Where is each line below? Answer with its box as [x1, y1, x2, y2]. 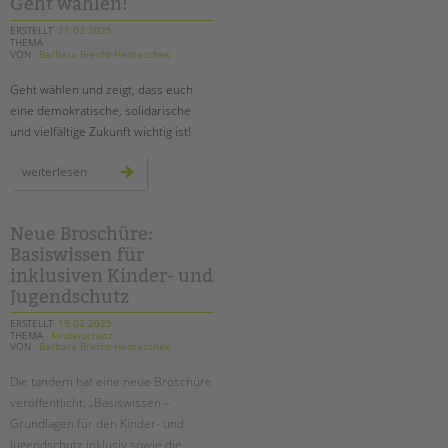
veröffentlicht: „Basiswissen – [10, 394, 170, 412]
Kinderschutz [47, 327, 113, 342]
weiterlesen [22, 162, 87, 180]
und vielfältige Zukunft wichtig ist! [10, 122, 191, 140]
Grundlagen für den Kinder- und [10, 415, 184, 433]
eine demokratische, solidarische [10, 101, 191, 119]
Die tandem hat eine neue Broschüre [10, 373, 212, 391]
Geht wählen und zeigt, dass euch [10, 80, 193, 98]
